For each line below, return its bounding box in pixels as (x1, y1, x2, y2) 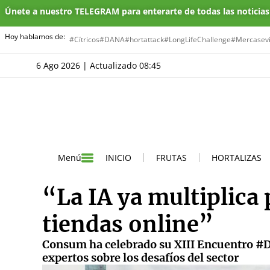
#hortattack (125, 34, 164, 45)
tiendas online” (42, 210, 213, 238)
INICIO (105, 151, 131, 163)
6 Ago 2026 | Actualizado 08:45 (41, 60, 161, 71)
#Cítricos (69, 34, 99, 45)
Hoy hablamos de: (5, 31, 65, 42)
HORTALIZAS (212, 151, 262, 163)
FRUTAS (156, 151, 187, 163)
